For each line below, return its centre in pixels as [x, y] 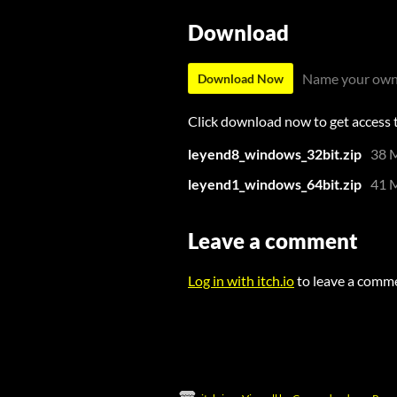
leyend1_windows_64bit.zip [275, 183]
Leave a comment [273, 240]
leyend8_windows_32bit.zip [275, 153]
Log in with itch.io [241, 280]
